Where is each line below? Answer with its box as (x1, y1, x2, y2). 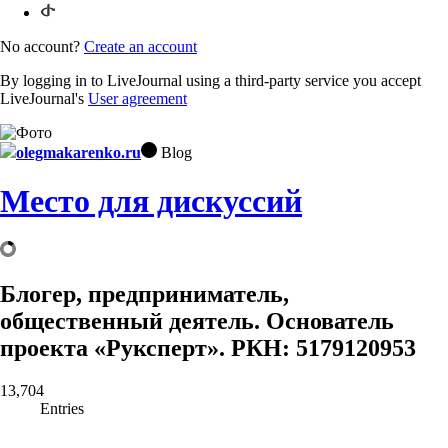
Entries (40, 400, 84, 418)
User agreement (88, 89, 187, 107)
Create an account (84, 37, 197, 55)
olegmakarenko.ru (16, 143, 141, 161)
